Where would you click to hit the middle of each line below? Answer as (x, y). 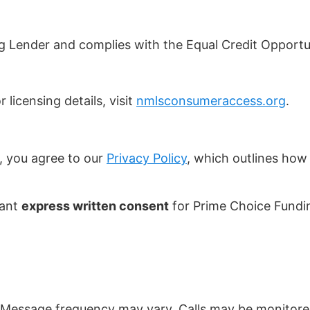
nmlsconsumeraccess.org (211, 101)
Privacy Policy (147, 158)
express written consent (95, 206)
